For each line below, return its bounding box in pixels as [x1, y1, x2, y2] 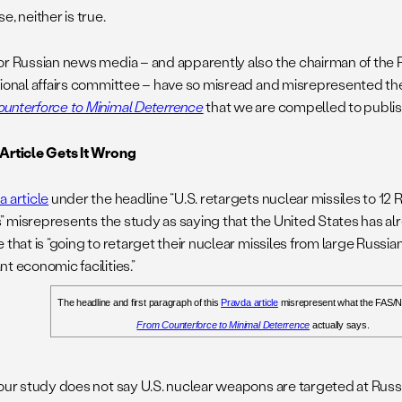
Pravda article [221, 297, 278, 309]
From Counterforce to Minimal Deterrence [136, 319, 310, 331]
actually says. [310, 319, 370, 331]
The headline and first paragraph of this [57, 297, 222, 309]
